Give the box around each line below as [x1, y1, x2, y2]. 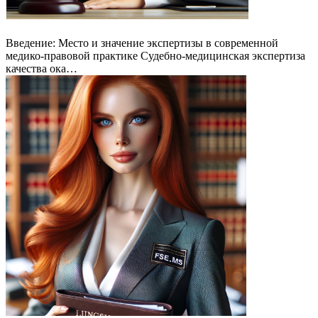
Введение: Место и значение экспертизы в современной [6, 36, 278, 49]
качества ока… [6, 62, 77, 75]
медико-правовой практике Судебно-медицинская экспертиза [6, 49, 305, 62]
